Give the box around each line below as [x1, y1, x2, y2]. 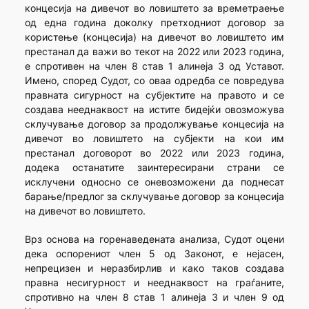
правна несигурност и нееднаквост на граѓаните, [24, 277, 285, 289]
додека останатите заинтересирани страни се [24, 161, 285, 174]
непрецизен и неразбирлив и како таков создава [24, 262, 285, 275]
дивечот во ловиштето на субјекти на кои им [24, 132, 285, 145]
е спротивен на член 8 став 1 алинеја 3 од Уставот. [24, 60, 285, 72]
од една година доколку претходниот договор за [24, 17, 285, 29]
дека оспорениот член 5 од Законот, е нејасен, [24, 248, 285, 260]
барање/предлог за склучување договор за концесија [24, 190, 285, 203]
